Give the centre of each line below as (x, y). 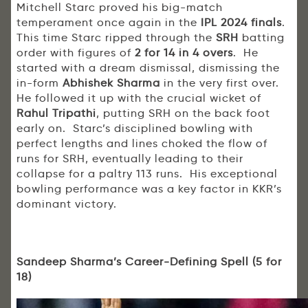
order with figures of (76, 53)
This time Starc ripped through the (116, 38)
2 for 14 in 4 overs (184, 53)
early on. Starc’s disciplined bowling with (135, 129)
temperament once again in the (109, 23)
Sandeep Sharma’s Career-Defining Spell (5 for (149, 262)
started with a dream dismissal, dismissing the (148, 68)
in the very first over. (221, 83)
